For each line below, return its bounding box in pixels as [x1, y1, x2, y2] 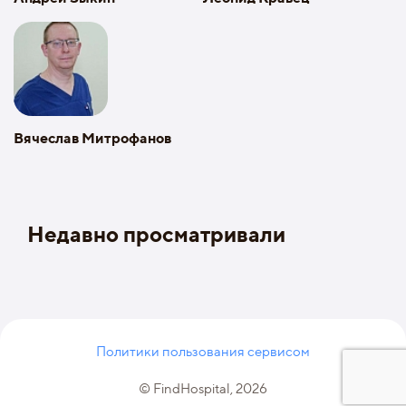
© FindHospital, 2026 [139, 381, 267, 397]
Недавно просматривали [27, 220, 285, 247]
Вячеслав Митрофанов [14, 129, 171, 147]
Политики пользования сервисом [96, 343, 310, 360]
